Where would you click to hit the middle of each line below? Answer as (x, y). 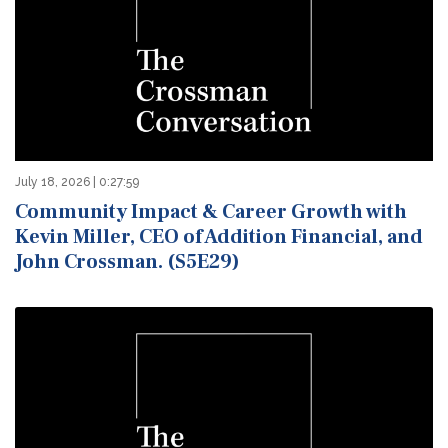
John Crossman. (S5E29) (127, 262)
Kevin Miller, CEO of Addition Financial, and (219, 237)
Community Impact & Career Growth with (211, 212)
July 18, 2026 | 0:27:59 (77, 182)
